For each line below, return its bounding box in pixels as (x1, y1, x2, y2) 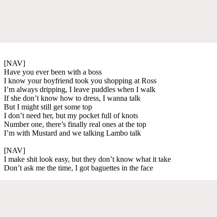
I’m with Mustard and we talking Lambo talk (4, 128, 141, 137)
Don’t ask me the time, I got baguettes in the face (4, 163, 153, 172)
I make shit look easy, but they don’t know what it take (4, 155, 171, 163)
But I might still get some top (4, 102, 92, 111)
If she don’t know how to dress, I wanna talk (4, 93, 140, 102)
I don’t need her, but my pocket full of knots (4, 111, 138, 120)
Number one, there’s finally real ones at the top (4, 120, 146, 128)
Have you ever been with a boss (4, 67, 102, 76)
